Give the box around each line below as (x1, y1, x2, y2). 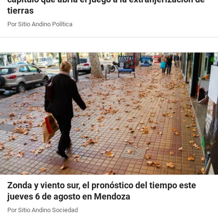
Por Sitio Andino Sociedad (7, 206, 78, 214)
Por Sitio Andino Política (7, 20, 73, 28)
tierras (7, 5, 34, 16)
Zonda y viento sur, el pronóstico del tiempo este (7, 180, 196, 190)
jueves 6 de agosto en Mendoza (7, 191, 130, 201)
